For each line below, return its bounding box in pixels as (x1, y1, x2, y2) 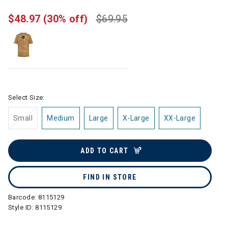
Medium (47, 114, 75, 122)
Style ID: (8, 204, 36, 211)
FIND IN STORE (83, 173, 137, 181)
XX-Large (163, 114, 196, 122)
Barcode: (8, 193, 38, 201)
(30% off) (43, 13, 88, 25)
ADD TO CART (80, 147, 129, 155)
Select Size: (8, 94, 45, 101)
